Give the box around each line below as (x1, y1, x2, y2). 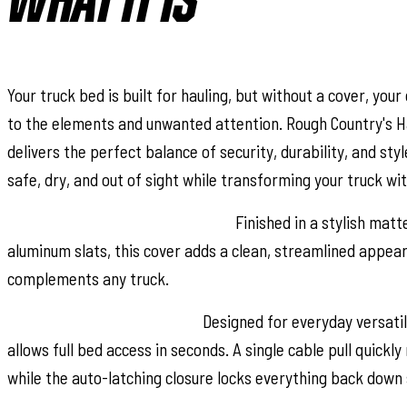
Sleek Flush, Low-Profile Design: (7, 211, 232, 233)
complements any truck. (7, 267, 169, 289)
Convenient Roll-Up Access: (7, 310, 199, 332)
